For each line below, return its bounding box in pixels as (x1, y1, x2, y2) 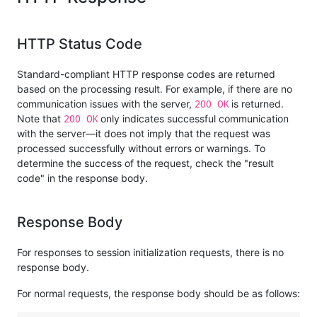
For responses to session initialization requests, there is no (17, 246, 284, 259)
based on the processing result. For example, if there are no (17, 83, 292, 96)
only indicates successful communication (98, 113, 289, 125)
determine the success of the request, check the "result (17, 157, 274, 170)
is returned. (229, 98, 284, 110)
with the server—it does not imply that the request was (17, 127, 270, 140)
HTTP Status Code (17, 35, 142, 53)
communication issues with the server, (17, 98, 195, 110)
